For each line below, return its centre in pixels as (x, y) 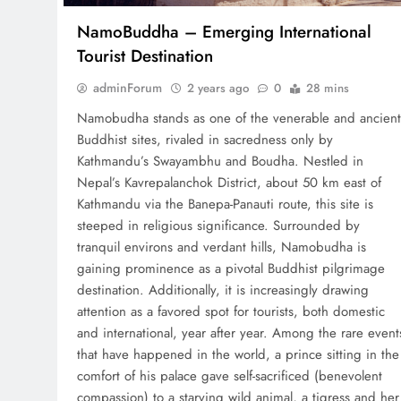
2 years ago (218, 89)
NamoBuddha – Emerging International (224, 32)
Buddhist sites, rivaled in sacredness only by (205, 140)
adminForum (128, 88)
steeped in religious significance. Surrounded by (218, 226)
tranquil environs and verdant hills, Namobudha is (222, 247)
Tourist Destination (145, 56)
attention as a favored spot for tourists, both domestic (231, 312)
